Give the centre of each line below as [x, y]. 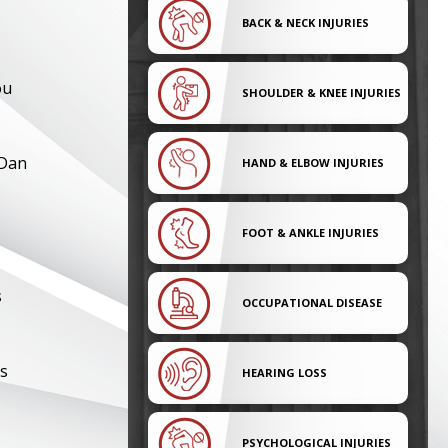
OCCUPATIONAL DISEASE [312, 302]
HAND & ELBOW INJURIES [313, 162]
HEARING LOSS [284, 372]
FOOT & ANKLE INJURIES [310, 232]
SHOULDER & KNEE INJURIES [321, 92]
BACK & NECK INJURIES [305, 22]
